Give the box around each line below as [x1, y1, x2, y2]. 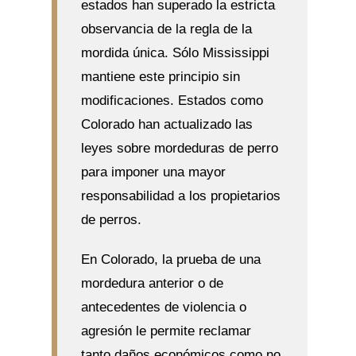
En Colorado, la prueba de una [80, 251, 261, 267]
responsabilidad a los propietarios [80, 188, 281, 203]
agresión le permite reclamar [80, 323, 251, 339]
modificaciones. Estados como [80, 92, 263, 108]
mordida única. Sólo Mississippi [80, 44, 269, 60]
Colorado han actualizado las [80, 116, 253, 132]
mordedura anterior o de [80, 275, 223, 291]
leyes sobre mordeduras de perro [80, 140, 278, 156]
